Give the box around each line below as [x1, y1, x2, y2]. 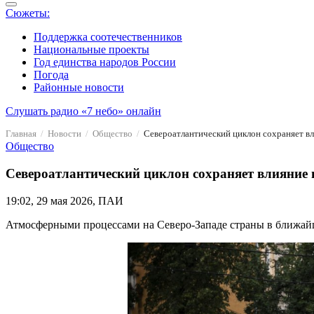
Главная [6, 128, 36, 139]
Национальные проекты [34, 43, 149, 56]
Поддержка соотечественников [34, 31, 182, 43]
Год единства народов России [34, 56, 176, 69]
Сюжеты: [6, 7, 50, 20]
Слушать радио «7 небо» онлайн [6, 105, 161, 118]
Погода [34, 69, 69, 81]
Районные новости [34, 81, 124, 94]
